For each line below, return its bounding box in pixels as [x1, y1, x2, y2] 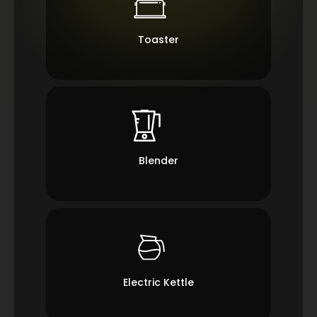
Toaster [138, 32, 179, 47]
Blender [139, 154, 178, 168]
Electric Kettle [123, 275, 194, 289]
